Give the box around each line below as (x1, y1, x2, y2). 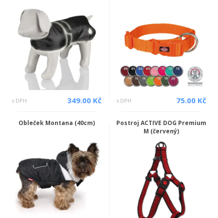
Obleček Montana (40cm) (18, 119, 95, 127)
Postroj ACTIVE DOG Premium (116, 119, 206, 127)
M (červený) (144, 127, 179, 135)
